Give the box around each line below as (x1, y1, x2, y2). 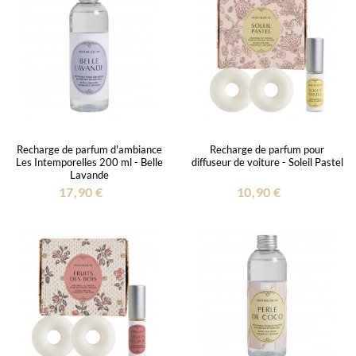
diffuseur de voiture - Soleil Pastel (191, 155, 343, 168)
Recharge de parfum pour (210, 142, 324, 156)
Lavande (69, 168, 109, 181)
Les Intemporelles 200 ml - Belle (15, 155, 163, 168)
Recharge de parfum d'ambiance (16, 142, 162, 156)
